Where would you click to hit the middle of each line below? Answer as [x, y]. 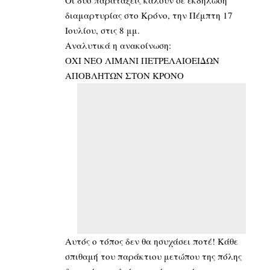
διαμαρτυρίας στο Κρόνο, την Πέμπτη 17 [149, 15]
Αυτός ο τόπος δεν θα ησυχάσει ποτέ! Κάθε [152, 241]
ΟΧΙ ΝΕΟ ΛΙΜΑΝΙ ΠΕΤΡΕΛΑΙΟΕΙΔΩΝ [142, 60]
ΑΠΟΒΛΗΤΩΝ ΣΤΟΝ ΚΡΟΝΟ [124, 75]
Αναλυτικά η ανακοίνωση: [118, 45]
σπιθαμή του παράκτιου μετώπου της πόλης [153, 256]
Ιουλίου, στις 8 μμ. [102, 30]
